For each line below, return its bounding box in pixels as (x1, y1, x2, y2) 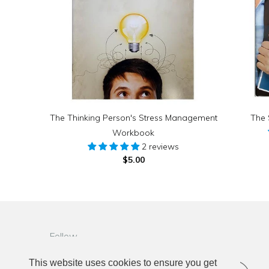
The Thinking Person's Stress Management (49, 112, 217, 124)
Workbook (112, 127, 154, 139)
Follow (49, 230, 77, 243)
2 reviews (142, 141, 179, 153)
